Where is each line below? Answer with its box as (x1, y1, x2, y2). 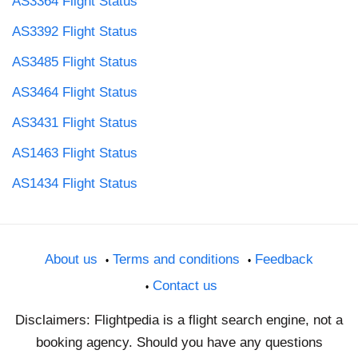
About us (45, 251, 97, 267)
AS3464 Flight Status (12, 84, 137, 100)
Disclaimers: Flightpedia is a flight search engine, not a (15, 312, 343, 328)
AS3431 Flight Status (12, 114, 137, 130)
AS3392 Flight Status (12, 23, 137, 39)
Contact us (152, 277, 217, 293)
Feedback (255, 251, 313, 267)
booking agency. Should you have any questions (35, 334, 323, 350)
